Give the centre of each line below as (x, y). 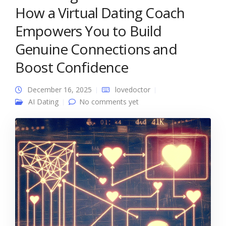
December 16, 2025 (60, 90)
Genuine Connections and (96, 49)
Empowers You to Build (89, 31)
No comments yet (109, 102)
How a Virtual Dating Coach (100, 13)
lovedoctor (133, 90)
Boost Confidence (72, 67)
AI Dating (43, 102)
